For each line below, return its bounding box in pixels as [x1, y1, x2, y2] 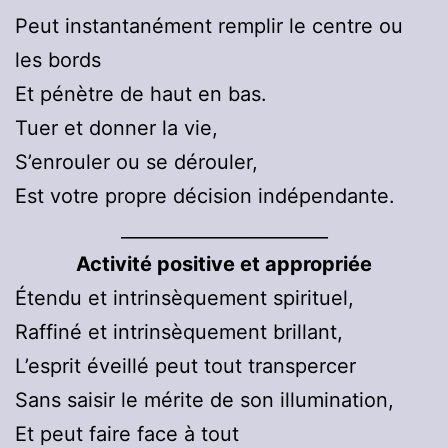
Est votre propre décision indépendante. [15, 184, 395, 209]
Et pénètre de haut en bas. [15, 82, 267, 107]
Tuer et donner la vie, [15, 116, 218, 141]
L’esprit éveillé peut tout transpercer [15, 354, 356, 379]
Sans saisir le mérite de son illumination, [15, 388, 394, 413]
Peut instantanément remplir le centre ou [15, 14, 403, 39]
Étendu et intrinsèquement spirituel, [15, 286, 354, 311]
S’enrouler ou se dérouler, [15, 150, 258, 175]
